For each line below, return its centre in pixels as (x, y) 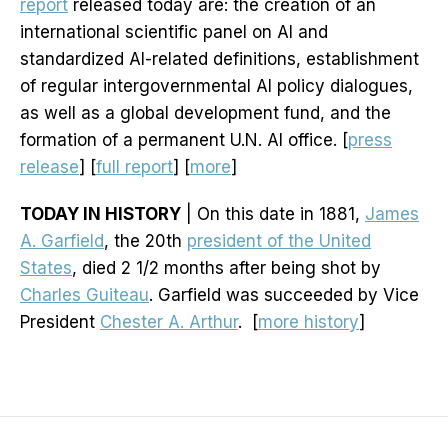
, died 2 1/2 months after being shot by (226, 268)
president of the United (279, 241)
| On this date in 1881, (273, 214)
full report (134, 167)
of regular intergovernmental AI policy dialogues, (216, 86)
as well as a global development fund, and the (205, 113)
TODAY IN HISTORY (100, 214)
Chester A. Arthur (169, 322)
